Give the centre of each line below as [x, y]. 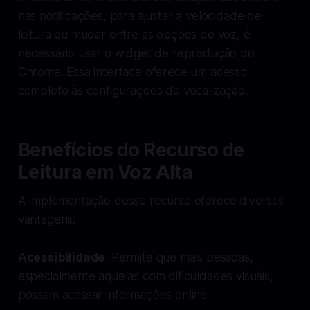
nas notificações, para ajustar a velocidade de [139, 16]
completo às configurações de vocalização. [133, 90]
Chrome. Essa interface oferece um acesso [132, 72]
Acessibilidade [62, 257]
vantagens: [47, 219]
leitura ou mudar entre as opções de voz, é [134, 34]
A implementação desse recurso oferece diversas [151, 200]
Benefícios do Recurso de [131, 149]
